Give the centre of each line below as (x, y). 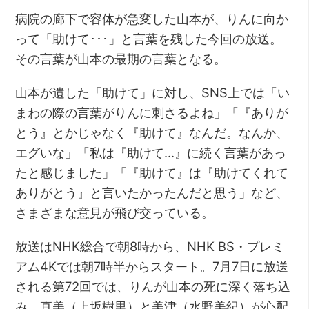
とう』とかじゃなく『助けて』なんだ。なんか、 (152, 133)
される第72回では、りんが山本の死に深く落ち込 (153, 287)
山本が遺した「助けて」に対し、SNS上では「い (153, 93)
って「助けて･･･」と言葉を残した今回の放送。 (149, 39)
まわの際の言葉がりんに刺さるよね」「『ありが (152, 113)
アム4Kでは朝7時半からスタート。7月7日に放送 (152, 267)
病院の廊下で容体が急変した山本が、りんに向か (152, 19)
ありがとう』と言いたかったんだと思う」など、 (152, 193)
